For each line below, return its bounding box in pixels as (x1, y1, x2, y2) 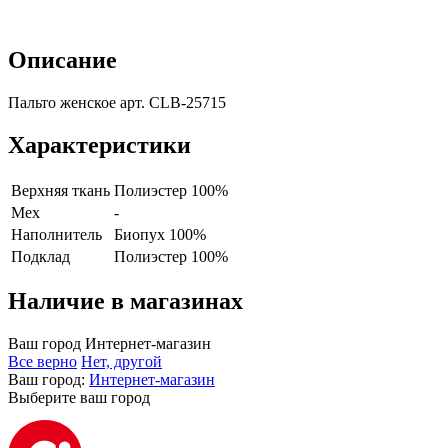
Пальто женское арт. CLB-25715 (8, 93, 226, 111)
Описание (8, 46, 117, 73)
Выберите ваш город (8, 389, 150, 407)
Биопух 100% (114, 225, 206, 243)
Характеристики (8, 131, 191, 158)
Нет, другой (81, 353, 162, 371)
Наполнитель (11, 225, 102, 243)
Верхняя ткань (11, 181, 110, 199)
